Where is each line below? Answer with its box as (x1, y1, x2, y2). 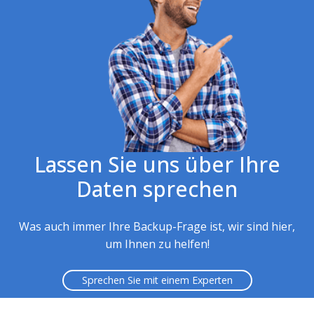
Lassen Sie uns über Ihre (34, 149, 280, 179)
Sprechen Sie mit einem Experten (81, 273, 233, 287)
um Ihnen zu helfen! (104, 235, 210, 252)
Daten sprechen (76, 174, 238, 203)
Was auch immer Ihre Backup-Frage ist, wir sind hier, (19, 218, 295, 234)
